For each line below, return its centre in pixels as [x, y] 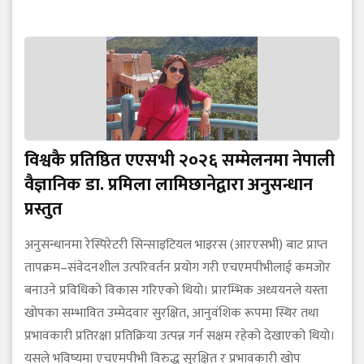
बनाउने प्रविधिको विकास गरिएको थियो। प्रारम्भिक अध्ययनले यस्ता [176, 291]
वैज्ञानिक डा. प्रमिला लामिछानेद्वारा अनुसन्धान [169, 185]
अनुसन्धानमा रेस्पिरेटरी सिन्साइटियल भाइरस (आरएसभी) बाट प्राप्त [176, 245]
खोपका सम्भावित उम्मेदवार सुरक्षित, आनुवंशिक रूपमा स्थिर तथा [171, 314]
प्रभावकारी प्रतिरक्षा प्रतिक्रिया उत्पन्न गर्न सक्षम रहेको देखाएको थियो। [180, 336]
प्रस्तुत [43, 210]
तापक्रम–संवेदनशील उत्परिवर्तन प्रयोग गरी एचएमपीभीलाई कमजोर [178, 268]
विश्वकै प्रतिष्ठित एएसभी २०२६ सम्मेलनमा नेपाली [180, 161]
